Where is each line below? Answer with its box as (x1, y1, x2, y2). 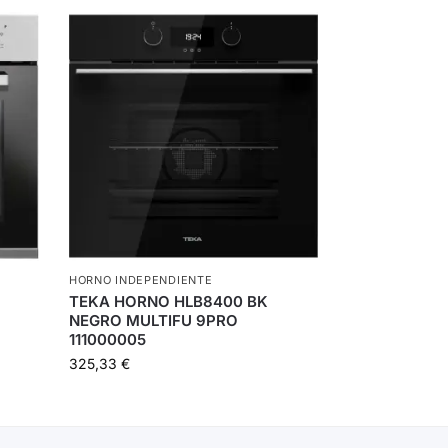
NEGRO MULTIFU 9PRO (69, 311, 239, 331)
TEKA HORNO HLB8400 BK (69, 292, 269, 312)
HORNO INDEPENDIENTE (69, 273, 213, 288)
